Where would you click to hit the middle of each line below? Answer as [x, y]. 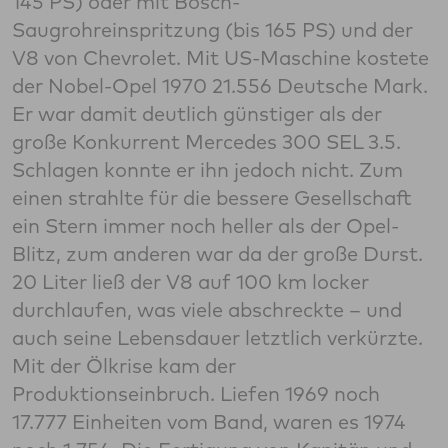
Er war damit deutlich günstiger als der [197, 114]
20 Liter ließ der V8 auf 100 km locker [190, 282]
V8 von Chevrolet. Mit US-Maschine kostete [220, 58]
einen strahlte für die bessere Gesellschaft [212, 198]
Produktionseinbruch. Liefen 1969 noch [196, 394]
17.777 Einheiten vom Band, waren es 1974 [209, 422]
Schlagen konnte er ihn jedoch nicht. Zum [207, 170]
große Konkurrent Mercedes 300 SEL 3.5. [206, 142]
